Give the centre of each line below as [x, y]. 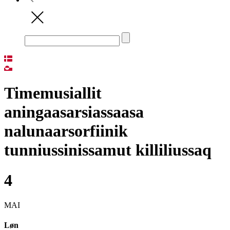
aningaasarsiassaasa [74, 112]
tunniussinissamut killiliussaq [108, 150]
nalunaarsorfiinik [66, 131]
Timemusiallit [53, 93]
